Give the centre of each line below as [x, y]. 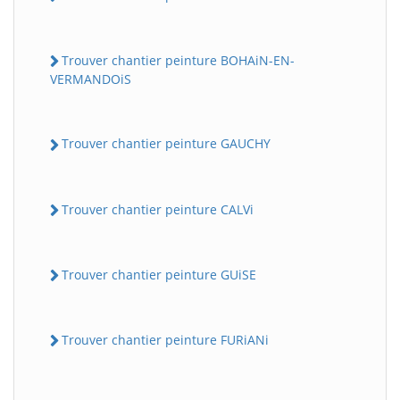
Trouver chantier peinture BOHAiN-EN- [178, 61]
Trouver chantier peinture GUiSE [159, 274]
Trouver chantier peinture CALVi [158, 209]
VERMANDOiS [91, 79]
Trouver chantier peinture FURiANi [165, 340]
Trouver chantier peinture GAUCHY [166, 144]
